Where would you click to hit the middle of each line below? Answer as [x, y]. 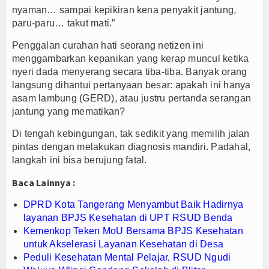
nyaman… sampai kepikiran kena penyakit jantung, [124, 10]
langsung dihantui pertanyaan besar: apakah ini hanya [131, 85]
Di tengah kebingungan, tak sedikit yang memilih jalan [131, 134]
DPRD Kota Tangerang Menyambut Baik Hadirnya [134, 204]
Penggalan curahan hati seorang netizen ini [108, 45]
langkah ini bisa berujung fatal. [80, 160]
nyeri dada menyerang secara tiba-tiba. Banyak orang [130, 72]
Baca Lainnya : [44, 183]
